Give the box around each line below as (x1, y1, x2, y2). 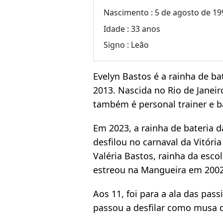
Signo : (104, 39, 131, 51)
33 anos (131, 23, 161, 34)
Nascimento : (104, 7, 155, 18)
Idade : (104, 23, 131, 34)
